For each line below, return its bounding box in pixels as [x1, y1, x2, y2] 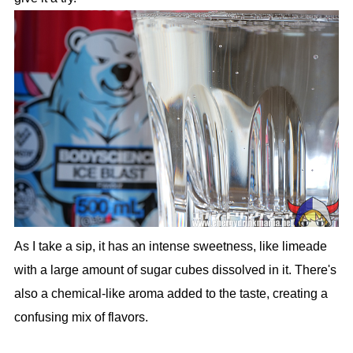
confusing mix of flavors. [13, 310, 148, 325]
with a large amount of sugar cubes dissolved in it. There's [13, 263, 336, 277]
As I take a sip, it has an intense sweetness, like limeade [13, 240, 327, 254]
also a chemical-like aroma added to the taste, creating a [13, 287, 328, 301]
